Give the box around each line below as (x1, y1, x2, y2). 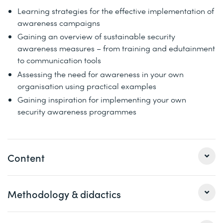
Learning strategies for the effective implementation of (17, 5, 214, 16)
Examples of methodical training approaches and (17, 201, 197, 212)
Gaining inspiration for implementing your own (17, 94, 186, 105)
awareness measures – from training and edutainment (17, 43, 215, 54)
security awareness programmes (17, 106, 136, 116)
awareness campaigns (17, 17, 100, 28)
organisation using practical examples (17, 80, 156, 91)
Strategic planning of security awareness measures (17, 187, 203, 198)
